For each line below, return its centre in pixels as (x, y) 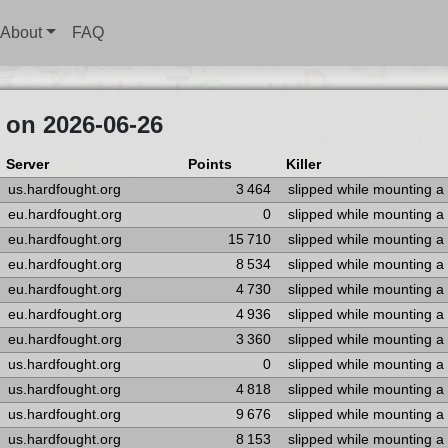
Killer (303, 164)
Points (209, 164)
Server (27, 164)
